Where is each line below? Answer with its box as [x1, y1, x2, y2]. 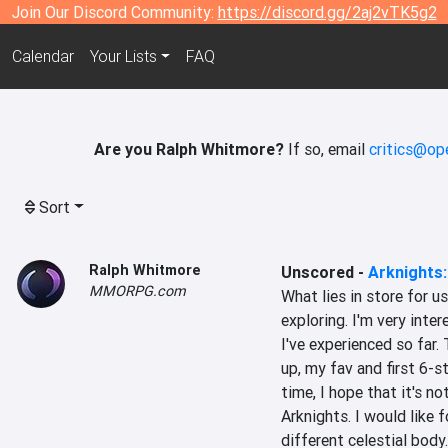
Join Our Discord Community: [11, 2, 218, 22]
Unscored [280, 262, 354, 282]
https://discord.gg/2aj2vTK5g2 [217, 2, 437, 22]
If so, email [283, 139, 369, 159]
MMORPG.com [89, 282, 186, 300]
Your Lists [89, 46, 157, 67]
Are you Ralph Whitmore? [93, 139, 284, 159]
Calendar [11, 46, 74, 67]
